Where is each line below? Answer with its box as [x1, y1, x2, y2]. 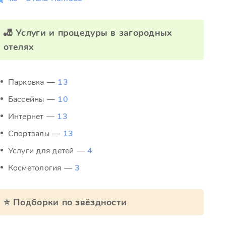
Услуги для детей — [8, 145, 88, 156]
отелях [3, 41, 34, 53]
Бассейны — [8, 94, 58, 105]
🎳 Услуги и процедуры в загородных [3, 27, 173, 39]
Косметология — [8, 162, 75, 174]
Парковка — [8, 77, 58, 88]
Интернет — [8, 111, 58, 122]
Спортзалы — [8, 128, 63, 139]
